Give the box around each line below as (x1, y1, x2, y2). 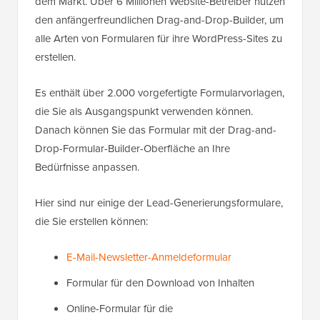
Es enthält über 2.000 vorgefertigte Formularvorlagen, (35, 85, 284, 101)
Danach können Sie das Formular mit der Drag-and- (35, 122, 276, 139)
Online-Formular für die (66, 301, 173, 317)
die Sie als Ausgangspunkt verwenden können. (35, 104, 253, 120)
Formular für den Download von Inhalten (66, 275, 254, 291)
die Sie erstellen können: (35, 214, 148, 230)
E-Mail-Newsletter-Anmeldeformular (66, 249, 231, 266)
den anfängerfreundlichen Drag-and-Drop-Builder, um (35, 12, 284, 29)
